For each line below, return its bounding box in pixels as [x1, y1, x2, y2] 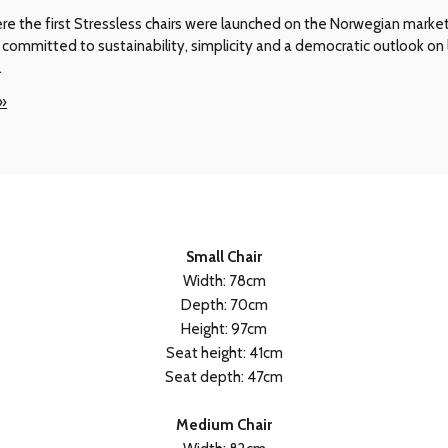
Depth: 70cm [180, 295, 268, 314]
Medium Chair [176, 415, 272, 434]
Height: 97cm [181, 319, 267, 338]
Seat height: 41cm [165, 343, 283, 362]
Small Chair [186, 247, 262, 266]
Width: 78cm [182, 271, 266, 290]
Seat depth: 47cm [165, 367, 283, 386]
